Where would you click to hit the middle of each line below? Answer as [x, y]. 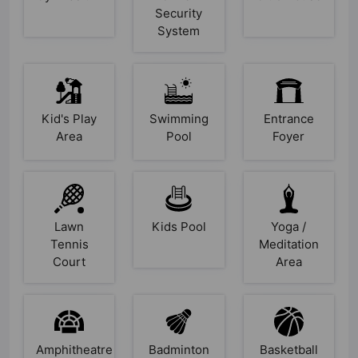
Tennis [69, 245]
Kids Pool [179, 227]
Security [179, 14]
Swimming [179, 119]
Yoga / [289, 227]
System [179, 31]
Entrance [288, 119]
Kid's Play [70, 119]
